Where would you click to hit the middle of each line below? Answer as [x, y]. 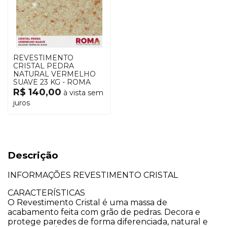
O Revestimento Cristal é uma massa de [87, 203]
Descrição [33, 155]
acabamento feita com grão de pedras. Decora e [104, 212]
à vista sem [82, 93]
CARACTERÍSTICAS [46, 193]
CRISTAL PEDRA [44, 66]
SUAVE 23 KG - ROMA [52, 82]
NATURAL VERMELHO [54, 74]
